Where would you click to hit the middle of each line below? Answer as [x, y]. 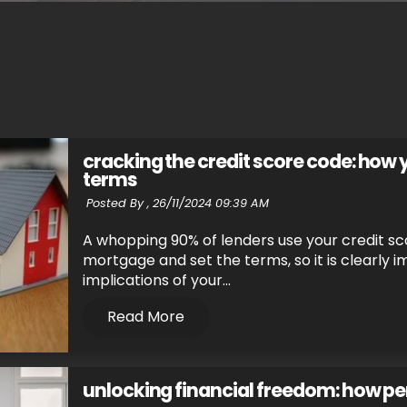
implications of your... [156, 281]
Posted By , [118, 203]
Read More [146, 317]
